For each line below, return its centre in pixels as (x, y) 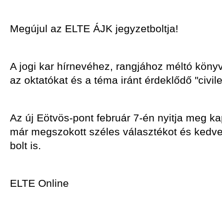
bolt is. (26, 145)
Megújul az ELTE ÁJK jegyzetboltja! (94, 28)
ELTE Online (39, 183)
